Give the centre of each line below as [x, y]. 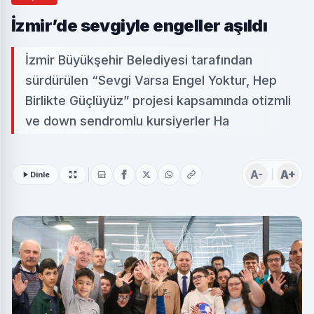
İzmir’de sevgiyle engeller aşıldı [139, 25]
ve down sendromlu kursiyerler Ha [127, 121]
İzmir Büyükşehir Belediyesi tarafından [139, 60]
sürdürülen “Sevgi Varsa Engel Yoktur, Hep [151, 80]
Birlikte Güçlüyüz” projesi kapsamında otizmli [158, 100]
